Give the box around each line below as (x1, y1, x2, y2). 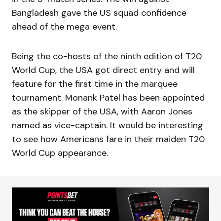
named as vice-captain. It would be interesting (12, 119, 203, 131)
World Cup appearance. (12, 147, 108, 159)
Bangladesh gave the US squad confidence (12, 7, 186, 19)
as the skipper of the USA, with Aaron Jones (12, 106, 192, 117)
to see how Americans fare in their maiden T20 (12, 133, 205, 145)
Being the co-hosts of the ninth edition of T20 (12, 50, 202, 62)
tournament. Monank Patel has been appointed (12, 92, 205, 104)
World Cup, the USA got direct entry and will (12, 64, 195, 76)
